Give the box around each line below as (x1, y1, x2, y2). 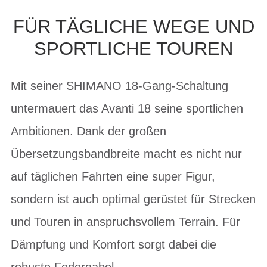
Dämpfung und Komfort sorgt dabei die (11, 237, 216, 251)
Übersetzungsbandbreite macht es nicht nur (11, 147, 242, 160)
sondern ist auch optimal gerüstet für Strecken (11, 192, 256, 206)
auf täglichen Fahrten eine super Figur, (11, 169, 215, 183)
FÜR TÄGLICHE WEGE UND (13, 16, 254, 37)
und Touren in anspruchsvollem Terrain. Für (11, 215, 240, 228)
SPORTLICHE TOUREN (34, 38, 233, 59)
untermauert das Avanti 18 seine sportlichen (11, 101, 243, 115)
